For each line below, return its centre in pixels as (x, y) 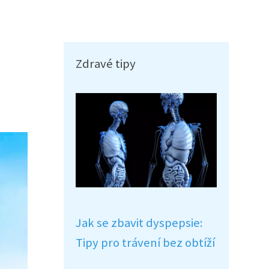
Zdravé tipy (106, 64)
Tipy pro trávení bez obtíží (145, 243)
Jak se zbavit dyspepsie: (139, 223)
